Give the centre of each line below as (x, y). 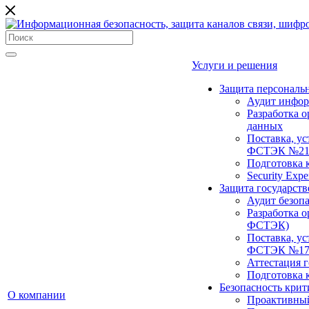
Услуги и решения (235, 65)
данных (265, 126)
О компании (37, 295)
